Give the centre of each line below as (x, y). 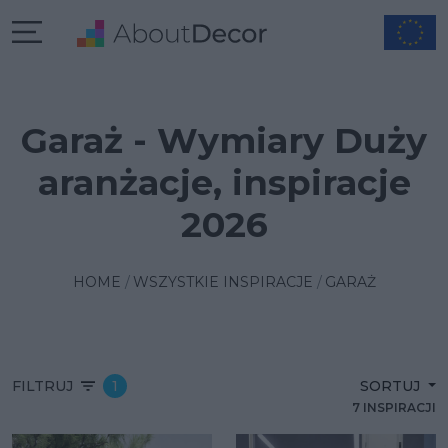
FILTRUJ (42, 386)
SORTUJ (390, 386)
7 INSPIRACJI (394, 407)
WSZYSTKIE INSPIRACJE (222, 282)
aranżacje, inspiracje (224, 182)
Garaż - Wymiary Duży (224, 140)
